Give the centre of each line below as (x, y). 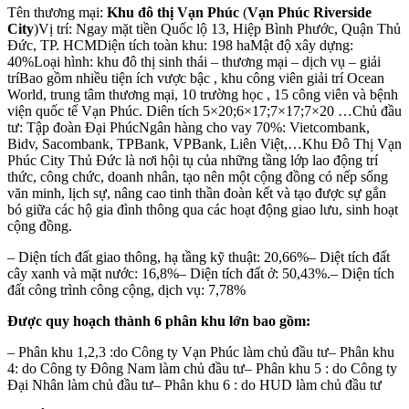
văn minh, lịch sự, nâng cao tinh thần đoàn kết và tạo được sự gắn (197, 193)
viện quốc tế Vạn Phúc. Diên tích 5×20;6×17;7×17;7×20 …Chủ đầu (204, 110)
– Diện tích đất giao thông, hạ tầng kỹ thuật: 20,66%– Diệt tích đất (199, 257)
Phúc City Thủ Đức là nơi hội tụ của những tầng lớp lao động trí (193, 160)
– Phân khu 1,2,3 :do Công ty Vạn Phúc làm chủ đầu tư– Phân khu (201, 351)
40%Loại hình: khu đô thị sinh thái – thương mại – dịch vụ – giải (194, 61)
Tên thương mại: (57, 12)
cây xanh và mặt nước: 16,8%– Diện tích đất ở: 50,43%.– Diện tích (201, 273)
